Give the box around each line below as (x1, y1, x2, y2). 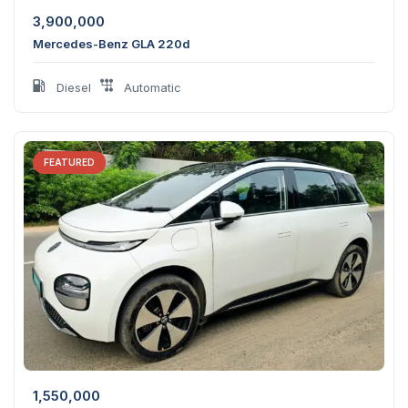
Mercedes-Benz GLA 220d (33, 36, 190, 51)
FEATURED (44, 156, 95, 168)
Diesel (53, 79, 91, 95)
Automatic (120, 79, 181, 95)
